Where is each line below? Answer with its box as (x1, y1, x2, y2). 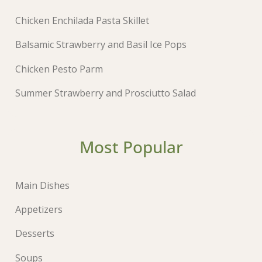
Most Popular (79, 135, 183, 158)
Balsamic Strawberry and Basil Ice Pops (15, 38, 187, 51)
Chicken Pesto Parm (15, 62, 104, 75)
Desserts (15, 227, 55, 240)
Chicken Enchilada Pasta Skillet (15, 14, 150, 27)
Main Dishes (15, 178, 70, 192)
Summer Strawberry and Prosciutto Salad (15, 86, 196, 99)
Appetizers (15, 203, 63, 216)
